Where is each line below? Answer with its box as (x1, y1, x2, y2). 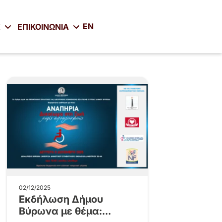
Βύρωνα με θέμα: (18, 205, 102, 217)
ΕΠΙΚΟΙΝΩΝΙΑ (17, 21, 71, 32)
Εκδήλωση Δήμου (18, 193, 103, 205)
